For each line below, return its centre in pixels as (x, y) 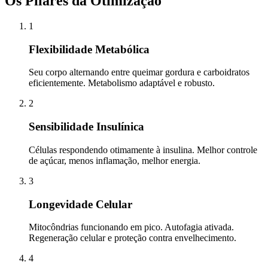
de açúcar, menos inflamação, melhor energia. (115, 160)
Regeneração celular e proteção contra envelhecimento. (133, 238)
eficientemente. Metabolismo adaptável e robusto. (122, 83)
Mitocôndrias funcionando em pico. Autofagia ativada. (131, 227)
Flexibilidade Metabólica (89, 49)
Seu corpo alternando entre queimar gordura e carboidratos (139, 72)
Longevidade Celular (80, 204)
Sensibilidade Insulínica (86, 127)
